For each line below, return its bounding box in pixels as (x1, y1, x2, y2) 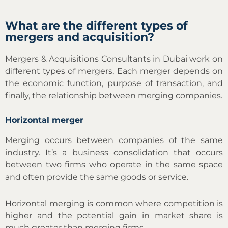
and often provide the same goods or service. (5, 172, 188, 182)
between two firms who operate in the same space (5, 159, 223, 169)
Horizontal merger (5, 115, 83, 125)
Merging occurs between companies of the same (5, 135, 223, 145)
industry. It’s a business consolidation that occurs (5, 147, 223, 157)
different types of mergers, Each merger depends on (5, 66, 223, 76)
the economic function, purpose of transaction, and (5, 78, 223, 88)
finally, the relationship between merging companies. (5, 90, 222, 100)
